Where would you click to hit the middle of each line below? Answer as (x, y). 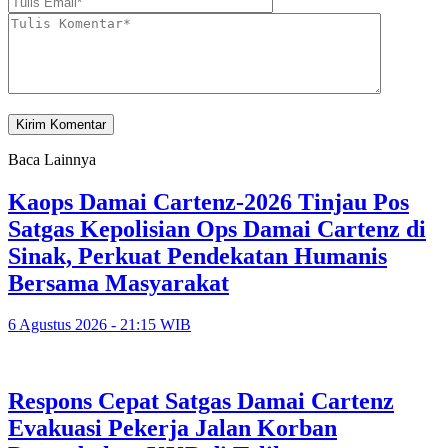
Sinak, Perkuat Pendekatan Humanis (197, 255)
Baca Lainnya (52, 159)
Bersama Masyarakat (118, 282)
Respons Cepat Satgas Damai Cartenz (201, 401)
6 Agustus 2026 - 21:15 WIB (99, 325)
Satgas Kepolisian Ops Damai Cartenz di (217, 228)
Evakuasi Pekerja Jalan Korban (172, 428)
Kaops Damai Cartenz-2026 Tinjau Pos (208, 201)
